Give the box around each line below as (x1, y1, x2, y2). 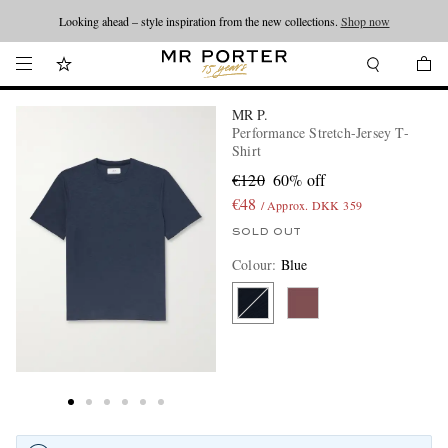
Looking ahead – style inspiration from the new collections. (58, 13, 341, 29)
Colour (232, 255, 273, 274)
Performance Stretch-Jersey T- (232, 123, 409, 142)
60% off (272, 169, 326, 190)
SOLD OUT (232, 227, 301, 237)
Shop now (340, 13, 390, 29)
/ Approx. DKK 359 (260, 197, 363, 213)
